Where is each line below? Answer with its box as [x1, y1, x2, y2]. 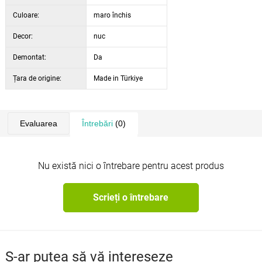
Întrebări [81, 118, 113, 128]
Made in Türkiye [93, 74, 143, 82]
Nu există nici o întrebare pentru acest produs [38, 160, 224, 171]
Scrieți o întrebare [93, 192, 169, 204]
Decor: [12, 32, 33, 40]
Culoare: [12, 11, 39, 19]
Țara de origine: [12, 74, 61, 82]
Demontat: [12, 53, 46, 61]
